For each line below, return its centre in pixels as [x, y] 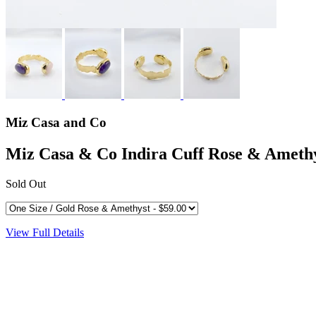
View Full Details [45, 232]
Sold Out [26, 183]
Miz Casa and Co [56, 122]
